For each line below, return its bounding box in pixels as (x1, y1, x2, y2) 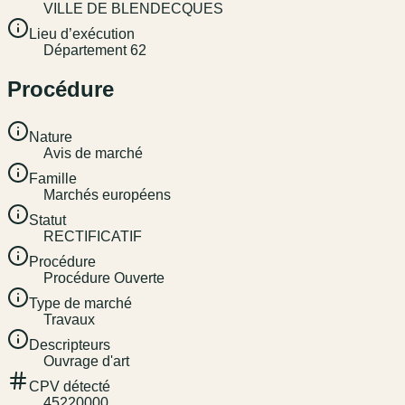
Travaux (43, 311, 95, 327)
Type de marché (29, 295, 132, 311)
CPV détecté (29, 378, 110, 394)
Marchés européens (43, 186, 171, 202)
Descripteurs (29, 336, 110, 353)
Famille (29, 170, 77, 186)
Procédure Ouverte (43, 269, 165, 286)
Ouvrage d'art (43, 353, 129, 369)
